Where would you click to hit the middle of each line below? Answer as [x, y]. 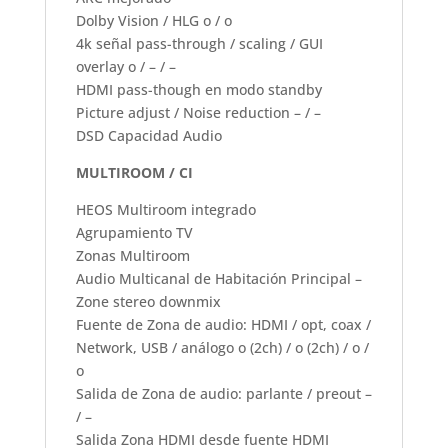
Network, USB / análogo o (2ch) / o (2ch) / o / [222, 347]
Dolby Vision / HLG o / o [153, 20]
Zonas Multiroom [132, 255]
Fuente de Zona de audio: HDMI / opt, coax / [223, 324]
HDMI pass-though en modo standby [198, 89]
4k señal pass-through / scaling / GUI [199, 43]
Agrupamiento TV [134, 232]
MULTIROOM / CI [134, 172]
